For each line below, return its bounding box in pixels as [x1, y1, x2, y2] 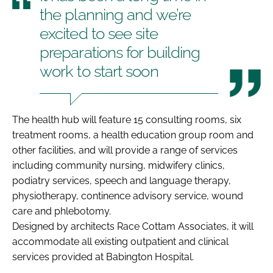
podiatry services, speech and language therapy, [12, 174, 231, 186]
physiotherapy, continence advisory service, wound [12, 190, 243, 202]
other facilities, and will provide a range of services [12, 144, 238, 156]
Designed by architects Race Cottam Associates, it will [12, 220, 253, 232]
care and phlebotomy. [12, 205, 111, 217]
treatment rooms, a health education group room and [12, 129, 253, 141]
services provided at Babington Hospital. [12, 250, 194, 263]
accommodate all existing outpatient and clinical [12, 235, 229, 247]
